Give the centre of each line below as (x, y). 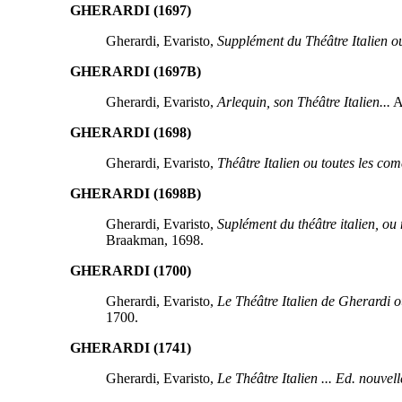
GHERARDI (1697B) (135, 71)
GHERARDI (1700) (130, 270)
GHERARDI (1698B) (135, 193)
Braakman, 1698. (154, 240)
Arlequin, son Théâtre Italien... (303, 101)
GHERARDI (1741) (130, 347)
